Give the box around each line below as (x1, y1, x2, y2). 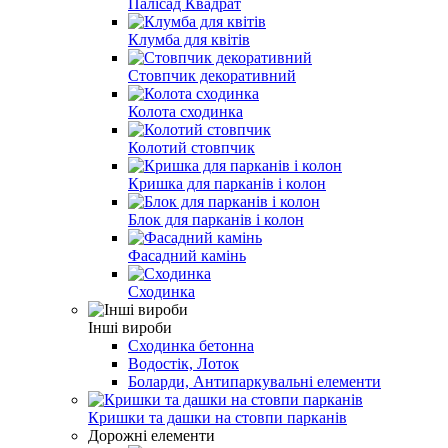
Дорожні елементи (88, 426, 215, 444)
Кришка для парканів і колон (128, 174, 326, 192)
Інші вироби (88, 318, 172, 336)
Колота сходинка (128, 102, 243, 120)
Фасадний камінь (128, 246, 246, 264)
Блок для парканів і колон (128, 210, 304, 228)
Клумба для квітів (128, 30, 250, 48)
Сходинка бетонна (128, 336, 254, 354)
